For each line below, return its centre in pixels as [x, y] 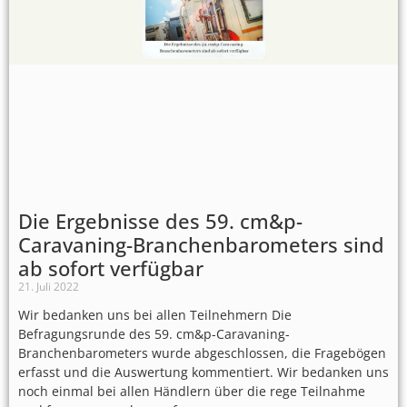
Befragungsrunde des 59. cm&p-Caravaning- [154, 333]
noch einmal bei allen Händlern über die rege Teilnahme [192, 391]
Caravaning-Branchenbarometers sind [201, 244]
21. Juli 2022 [49, 286]
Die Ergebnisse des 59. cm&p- [160, 220]
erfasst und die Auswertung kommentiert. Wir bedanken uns [203, 372]
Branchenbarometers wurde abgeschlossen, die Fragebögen [202, 352]
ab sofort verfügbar [111, 268]
